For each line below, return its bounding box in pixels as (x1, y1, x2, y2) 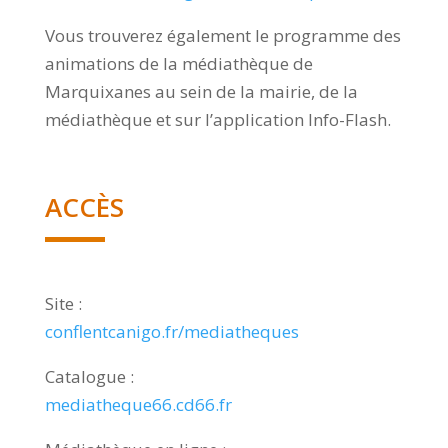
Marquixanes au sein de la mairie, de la (44, 79, 358, 103)
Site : (44, 291, 82, 315)
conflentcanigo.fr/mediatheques (44, 319, 299, 343)
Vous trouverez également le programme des (44, 23, 401, 47)
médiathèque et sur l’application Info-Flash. (44, 107, 391, 131)
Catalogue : (44, 364, 134, 388)
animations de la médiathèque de (44, 51, 313, 75)
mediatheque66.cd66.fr (44, 392, 232, 416)
